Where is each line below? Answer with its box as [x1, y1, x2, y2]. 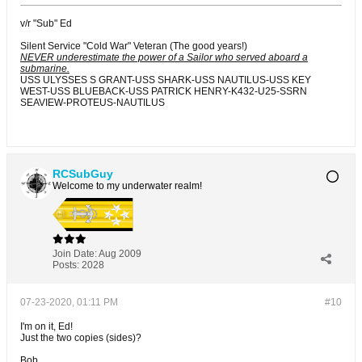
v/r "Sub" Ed [20, 17, 72, 29]
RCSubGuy [53, 166, 113, 180]
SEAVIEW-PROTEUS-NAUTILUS [20, 96, 165, 108]
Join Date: [53, 247, 97, 259]
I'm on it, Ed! [20, 320, 73, 332]
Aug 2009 [99, 247, 141, 259]
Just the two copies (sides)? [20, 331, 141, 343]
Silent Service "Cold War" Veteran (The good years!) [20, 40, 247, 52]
